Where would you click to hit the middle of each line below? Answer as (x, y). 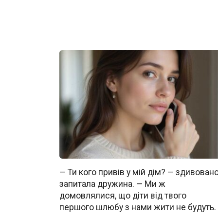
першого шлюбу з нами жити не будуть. (138, 208)
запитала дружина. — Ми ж (112, 184)
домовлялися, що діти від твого (123, 196)
